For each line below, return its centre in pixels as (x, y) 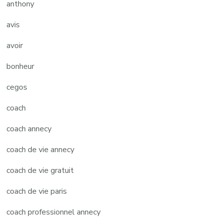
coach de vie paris (37, 192)
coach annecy (29, 129)
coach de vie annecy (41, 150)
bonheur (21, 67)
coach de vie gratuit (40, 171)
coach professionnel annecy (54, 212)
